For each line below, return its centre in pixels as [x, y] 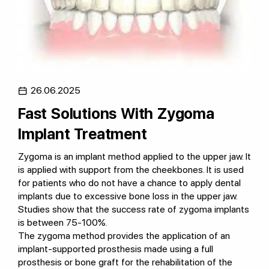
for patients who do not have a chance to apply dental [129, 183]
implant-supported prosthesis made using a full [116, 249]
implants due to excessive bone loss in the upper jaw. [128, 196]
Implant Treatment [83, 134]
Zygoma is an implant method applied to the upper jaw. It [134, 156]
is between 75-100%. [63, 222]
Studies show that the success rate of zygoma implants [134, 209]
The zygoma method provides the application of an [124, 236]
